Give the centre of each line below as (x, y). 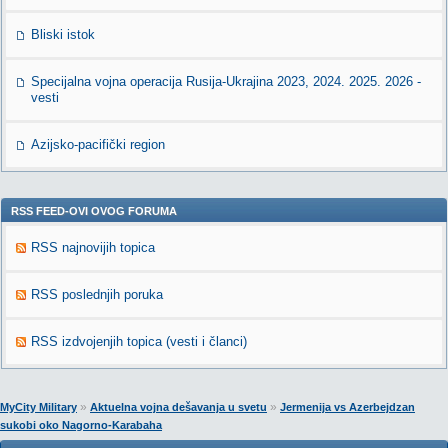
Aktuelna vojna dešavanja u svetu (178, 407)
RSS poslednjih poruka (97, 294)
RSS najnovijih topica (93, 247)
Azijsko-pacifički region (98, 144)
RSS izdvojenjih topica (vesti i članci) (139, 341)
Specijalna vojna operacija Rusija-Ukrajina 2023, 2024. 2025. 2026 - (226, 81)
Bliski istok (63, 34)
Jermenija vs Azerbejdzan (347, 407)
